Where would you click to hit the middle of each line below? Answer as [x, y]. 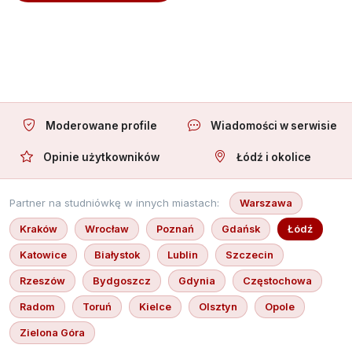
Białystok [117, 255]
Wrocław [107, 229]
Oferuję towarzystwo [119, 22]
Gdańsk [241, 229]
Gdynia [197, 280]
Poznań [175, 229]
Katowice [43, 255]
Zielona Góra [52, 332]
